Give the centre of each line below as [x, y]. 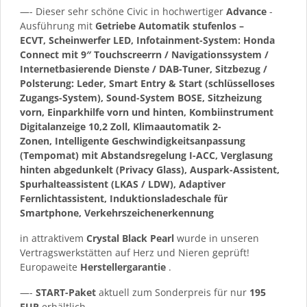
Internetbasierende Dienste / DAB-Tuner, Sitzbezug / [144, 69]
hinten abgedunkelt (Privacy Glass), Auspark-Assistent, [150, 169]
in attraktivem [53, 238]
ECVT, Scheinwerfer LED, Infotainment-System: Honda [147, 40]
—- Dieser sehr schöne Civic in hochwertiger [123, 11]
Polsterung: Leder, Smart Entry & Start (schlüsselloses [147, 83]
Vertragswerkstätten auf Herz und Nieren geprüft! [135, 252]
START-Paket [66, 292]
